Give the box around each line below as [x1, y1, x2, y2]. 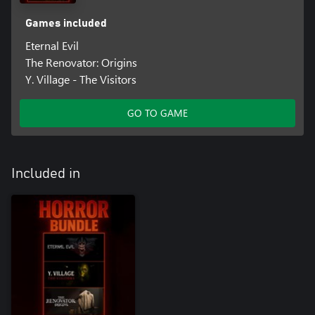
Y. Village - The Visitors [25, 71, 136, 86]
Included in [11, 166, 80, 181]
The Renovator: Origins [25, 54, 137, 70]
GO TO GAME [127, 105, 188, 120]
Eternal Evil [25, 37, 79, 53]
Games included [25, 17, 107, 29]
